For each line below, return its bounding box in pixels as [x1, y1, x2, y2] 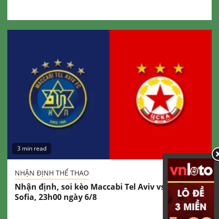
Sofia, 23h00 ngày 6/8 [15, 191, 97, 202]
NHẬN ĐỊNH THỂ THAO [15, 168, 89, 177]
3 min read [17, 144, 46, 153]
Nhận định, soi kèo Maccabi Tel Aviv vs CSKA [15, 181, 187, 192]
